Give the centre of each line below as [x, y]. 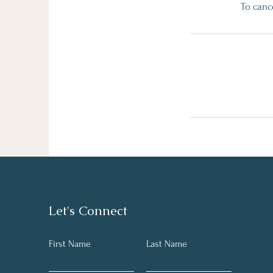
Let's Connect [88, 211]
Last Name [167, 244]
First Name [70, 244]
